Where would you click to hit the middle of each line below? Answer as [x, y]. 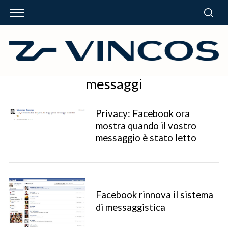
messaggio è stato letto [146, 138]
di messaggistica [130, 207]
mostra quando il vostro [146, 125]
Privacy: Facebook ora [142, 113]
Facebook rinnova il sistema [154, 195]
